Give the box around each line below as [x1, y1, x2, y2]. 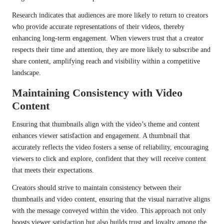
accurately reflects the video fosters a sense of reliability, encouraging [12, 143, 208, 151]
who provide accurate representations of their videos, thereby [12, 23, 184, 31]
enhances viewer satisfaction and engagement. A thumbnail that [12, 132, 190, 140]
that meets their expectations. [12, 166, 94, 174]
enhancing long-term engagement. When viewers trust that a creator [12, 34, 203, 42]
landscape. [12, 69, 41, 77]
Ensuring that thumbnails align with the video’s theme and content [12, 120, 199, 128]
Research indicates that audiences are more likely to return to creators [12, 11, 208, 19]
